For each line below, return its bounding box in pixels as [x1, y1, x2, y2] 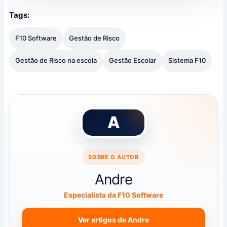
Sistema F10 [168, 56, 206, 65]
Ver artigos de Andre [78, 215, 149, 224]
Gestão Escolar [108, 56, 156, 65]
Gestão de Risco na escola [15, 56, 97, 65]
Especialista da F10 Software [64, 190, 163, 199]
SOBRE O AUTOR [88, 153, 139, 161]
